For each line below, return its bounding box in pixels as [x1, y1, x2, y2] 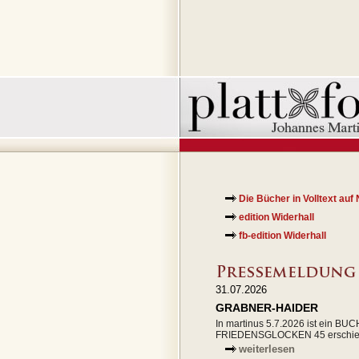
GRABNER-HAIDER [216, 301, 318, 314]
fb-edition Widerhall [239, 230, 326, 241]
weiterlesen [239, 343, 295, 355]
